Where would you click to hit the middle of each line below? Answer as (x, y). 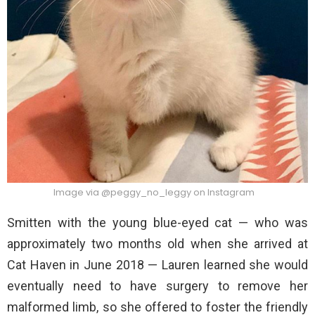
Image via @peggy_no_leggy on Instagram (154, 193)
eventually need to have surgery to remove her (157, 286)
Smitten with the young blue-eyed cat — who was (157, 223)
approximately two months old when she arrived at (157, 244)
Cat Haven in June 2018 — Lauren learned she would (157, 265)
